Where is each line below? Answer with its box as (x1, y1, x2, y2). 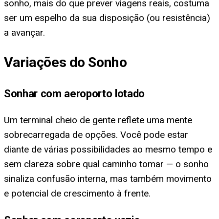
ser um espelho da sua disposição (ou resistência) (4, 12, 210, 23)
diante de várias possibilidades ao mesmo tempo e (4, 144, 212, 155)
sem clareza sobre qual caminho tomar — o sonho (4, 158, 209, 170)
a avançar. (4, 26, 45, 38)
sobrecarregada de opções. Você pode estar (4, 129, 188, 141)
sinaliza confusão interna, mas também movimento (4, 173, 212, 185)
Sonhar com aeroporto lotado (4, 87, 145, 100)
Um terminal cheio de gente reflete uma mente (4, 114, 192, 126)
